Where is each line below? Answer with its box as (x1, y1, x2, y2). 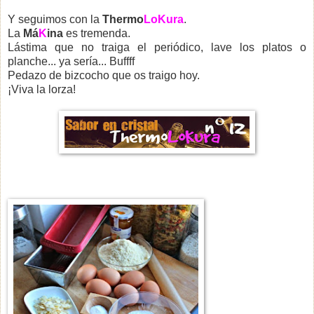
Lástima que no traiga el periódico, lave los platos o (8, 41, 306, 53)
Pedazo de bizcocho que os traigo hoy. (8, 69, 200, 81)
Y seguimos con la (8, 13, 102, 25)
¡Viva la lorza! (8, 83, 76, 95)
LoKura (144, 13, 184, 25)
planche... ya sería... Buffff (8, 55, 135, 67)
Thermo (102, 13, 144, 25)
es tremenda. (63, 27, 130, 39)
